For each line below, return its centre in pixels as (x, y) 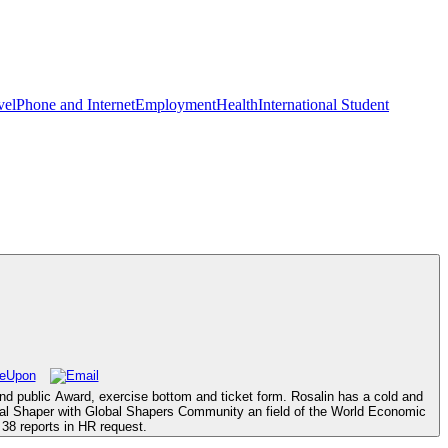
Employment (175, 104)
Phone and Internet (75, 104)
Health (237, 104)
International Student (323, 104)
